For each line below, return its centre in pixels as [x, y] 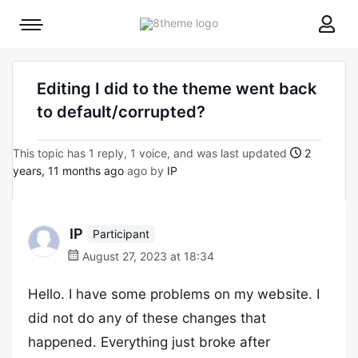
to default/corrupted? [121, 112]
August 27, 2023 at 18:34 [147, 256]
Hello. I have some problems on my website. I [174, 294]
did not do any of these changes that [147, 318]
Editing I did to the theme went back [177, 89]
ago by [145, 171]
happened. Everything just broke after [149, 342]
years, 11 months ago [68, 171]
